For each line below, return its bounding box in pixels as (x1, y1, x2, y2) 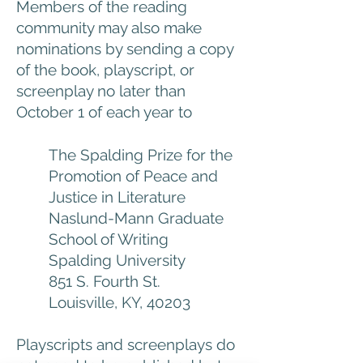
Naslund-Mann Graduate (49, 209, 224, 227)
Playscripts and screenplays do (16, 335, 235, 353)
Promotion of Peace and (49, 167, 218, 185)
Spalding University (49, 251, 186, 269)
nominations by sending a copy (16, 40, 233, 58)
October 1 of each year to (16, 103, 192, 121)
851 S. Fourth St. (49, 272, 164, 290)
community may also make (16, 19, 202, 36)
